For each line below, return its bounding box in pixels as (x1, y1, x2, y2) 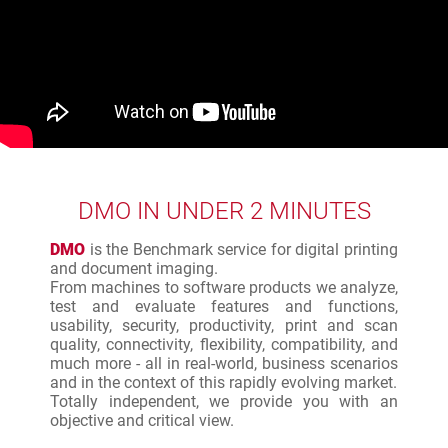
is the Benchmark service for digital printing (85, 239, 398, 259)
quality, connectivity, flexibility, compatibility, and (50, 334, 398, 354)
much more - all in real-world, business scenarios (50, 353, 398, 373)
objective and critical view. (50, 410, 234, 430)
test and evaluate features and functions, (50, 296, 398, 316)
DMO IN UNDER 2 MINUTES (77, 196, 371, 225)
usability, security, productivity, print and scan (50, 315, 398, 335)
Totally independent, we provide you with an (50, 391, 398, 411)
